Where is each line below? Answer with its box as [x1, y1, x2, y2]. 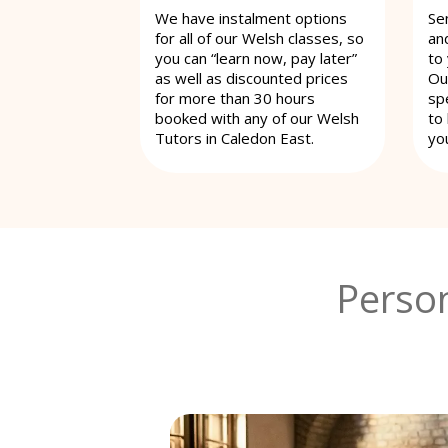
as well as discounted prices [155, 67, 348, 88]
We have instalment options [155, 7, 347, 28]
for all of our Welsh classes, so [155, 27, 364, 48]
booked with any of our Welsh [155, 107, 359, 128]
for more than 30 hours [155, 87, 315, 108]
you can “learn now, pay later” [155, 47, 357, 68]
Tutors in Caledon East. [155, 127, 314, 148]
